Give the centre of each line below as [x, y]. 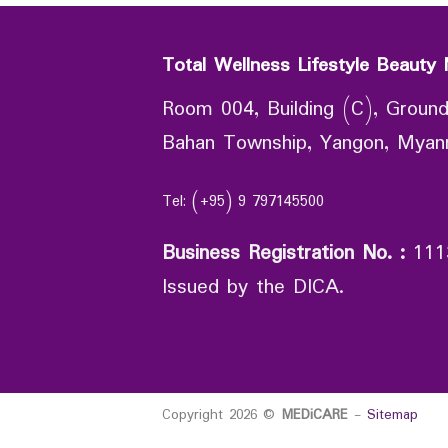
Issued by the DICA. [253, 287]
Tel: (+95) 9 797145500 [243, 201]
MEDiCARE [315, 415]
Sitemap [392, 415]
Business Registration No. [281, 253]
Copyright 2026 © [222, 415]
